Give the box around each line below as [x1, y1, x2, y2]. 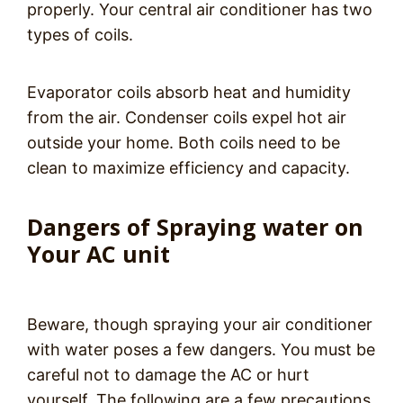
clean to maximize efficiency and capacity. [27, 158, 350, 178]
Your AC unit [27, 238, 170, 270]
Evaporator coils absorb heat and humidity [27, 83, 351, 103]
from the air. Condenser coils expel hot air [27, 108, 346, 128]
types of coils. [27, 25, 133, 45]
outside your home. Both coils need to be [27, 133, 340, 153]
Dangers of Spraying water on [27, 211, 363, 243]
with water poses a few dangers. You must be [27, 340, 375, 360]
